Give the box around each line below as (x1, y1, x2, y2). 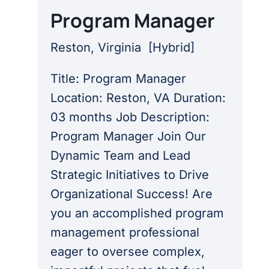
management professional (50, 225, 199, 240)
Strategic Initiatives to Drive (50, 167, 209, 182)
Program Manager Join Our (50, 128, 206, 144)
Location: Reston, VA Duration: (50, 90, 226, 105)
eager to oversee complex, (50, 244, 205, 259)
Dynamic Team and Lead (50, 148, 190, 163)
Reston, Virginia (50, 40, 148, 55)
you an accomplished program (50, 205, 224, 220)
